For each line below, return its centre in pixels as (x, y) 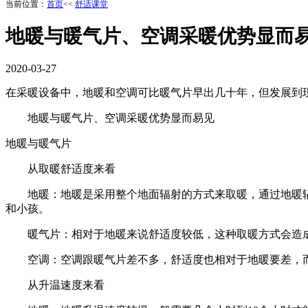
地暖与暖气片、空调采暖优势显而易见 (110, 118)
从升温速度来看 (55, 285)
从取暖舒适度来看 (60, 168)
